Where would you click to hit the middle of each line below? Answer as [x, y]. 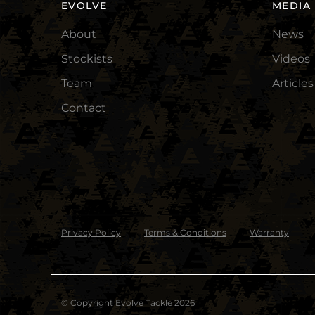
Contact [84, 108]
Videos [291, 59]
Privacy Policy [91, 232]
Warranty [269, 232]
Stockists [87, 59]
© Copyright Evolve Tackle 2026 [128, 303]
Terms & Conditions [185, 232]
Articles [293, 84]
